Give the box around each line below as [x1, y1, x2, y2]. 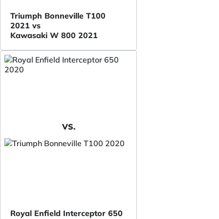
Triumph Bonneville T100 [10, 10, 106, 21]
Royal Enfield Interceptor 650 [10, 208, 123, 218]
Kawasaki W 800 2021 [10, 30, 98, 40]
